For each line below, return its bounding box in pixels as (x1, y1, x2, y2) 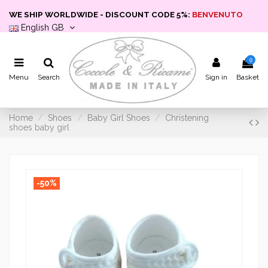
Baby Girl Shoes (87, 113, 150, 123)
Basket (236, 73, 259, 82)
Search (38, 73, 60, 82)
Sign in (205, 73, 227, 82)
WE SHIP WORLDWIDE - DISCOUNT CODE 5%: (9, 10, 192, 19)
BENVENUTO (192, 10, 243, 19)
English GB (19, 23, 66, 32)
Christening (165, 113, 209, 123)
